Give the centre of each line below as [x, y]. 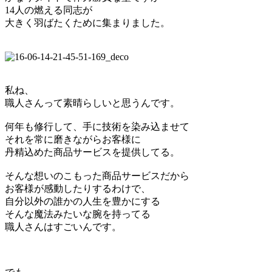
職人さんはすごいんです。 [63, 227]
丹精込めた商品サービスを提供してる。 [92, 152]
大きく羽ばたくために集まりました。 [87, 23]
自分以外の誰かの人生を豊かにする [83, 202]
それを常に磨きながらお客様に [73, 140]
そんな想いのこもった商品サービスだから [97, 176]
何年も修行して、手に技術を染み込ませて [97, 127]
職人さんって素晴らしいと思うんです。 [92, 103]
